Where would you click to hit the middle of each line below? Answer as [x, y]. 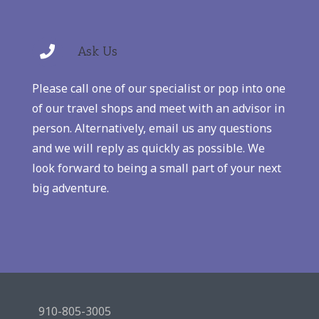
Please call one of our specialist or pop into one [158, 89]
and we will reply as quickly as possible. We [148, 148]
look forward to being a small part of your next [156, 168]
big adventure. [70, 188]
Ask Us [97, 52]
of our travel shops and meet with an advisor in [158, 109]
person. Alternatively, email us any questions [152, 129]
